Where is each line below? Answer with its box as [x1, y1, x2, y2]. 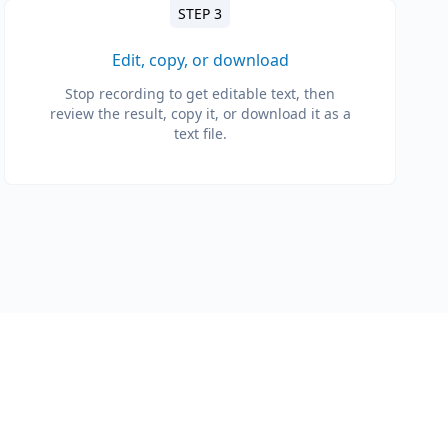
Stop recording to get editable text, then [65, 83, 335, 103]
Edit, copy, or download [111, 48, 289, 71]
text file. [173, 123, 227, 143]
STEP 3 [178, 3, 222, 23]
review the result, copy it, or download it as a [49, 103, 351, 123]
